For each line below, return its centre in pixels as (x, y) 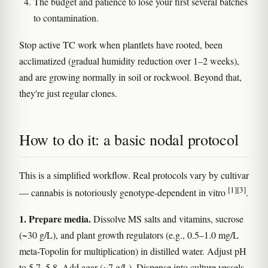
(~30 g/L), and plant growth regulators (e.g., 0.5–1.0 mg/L (129, 234)
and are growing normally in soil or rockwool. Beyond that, (130, 77)
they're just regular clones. (68, 93)
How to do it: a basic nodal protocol (129, 140)
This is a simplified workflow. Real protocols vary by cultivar (134, 175)
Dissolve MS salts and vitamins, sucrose (167, 218)
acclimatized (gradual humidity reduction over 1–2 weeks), (129, 61)
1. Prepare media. (55, 218)
